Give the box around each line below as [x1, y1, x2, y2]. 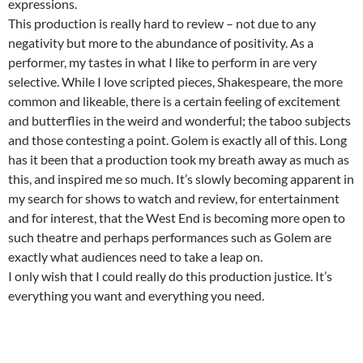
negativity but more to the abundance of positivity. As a [8, 34, 314, 50]
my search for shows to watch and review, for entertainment [8, 190, 340, 206]
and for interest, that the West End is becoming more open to [8, 209, 345, 225]
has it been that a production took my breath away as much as [8, 151, 349, 167]
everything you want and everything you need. [8, 287, 264, 303]
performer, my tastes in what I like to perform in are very [8, 53, 317, 70]
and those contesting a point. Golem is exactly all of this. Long [8, 131, 347, 147]
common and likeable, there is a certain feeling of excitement [8, 92, 340, 109]
